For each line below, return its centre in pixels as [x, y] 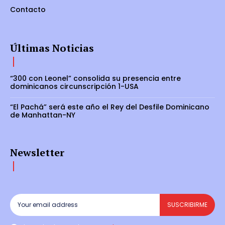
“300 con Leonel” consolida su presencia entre [95, 78]
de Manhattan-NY [43, 115]
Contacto [28, 9]
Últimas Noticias [52, 48]
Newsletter [37, 152]
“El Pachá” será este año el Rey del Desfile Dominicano [110, 107]
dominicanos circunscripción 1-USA [74, 86]
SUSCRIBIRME [187, 204]
